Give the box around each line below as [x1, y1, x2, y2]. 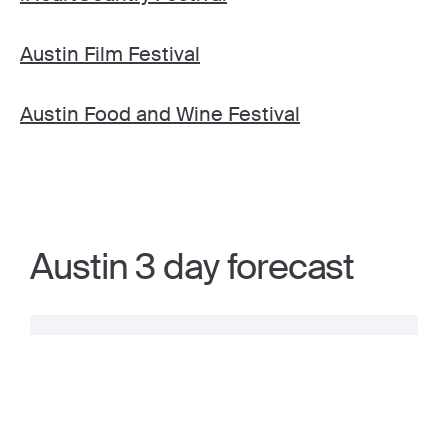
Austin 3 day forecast [30, 244, 355, 290]
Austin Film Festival [20, 41, 200, 67]
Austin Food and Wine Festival [20, 101, 300, 127]
